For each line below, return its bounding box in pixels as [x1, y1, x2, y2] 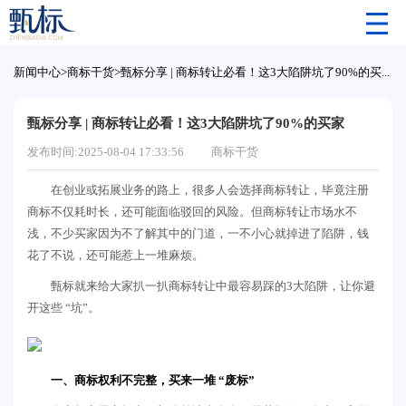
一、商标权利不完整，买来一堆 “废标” [51, 373, 255, 387]
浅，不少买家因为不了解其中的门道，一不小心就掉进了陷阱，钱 [27, 227, 369, 240]
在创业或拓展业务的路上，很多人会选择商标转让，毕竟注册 [51, 183, 369, 197]
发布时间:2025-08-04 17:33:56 [27, 143, 184, 159]
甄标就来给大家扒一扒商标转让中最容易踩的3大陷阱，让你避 [51, 279, 375, 293]
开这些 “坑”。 [27, 301, 100, 314]
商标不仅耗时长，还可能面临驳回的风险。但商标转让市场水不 [27, 205, 357, 218]
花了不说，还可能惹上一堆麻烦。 [27, 248, 204, 262]
